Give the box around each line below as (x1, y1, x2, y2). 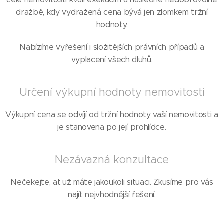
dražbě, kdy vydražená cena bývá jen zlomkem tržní (16, 7, 208, 17)
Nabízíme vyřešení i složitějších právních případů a (19, 42, 204, 52)
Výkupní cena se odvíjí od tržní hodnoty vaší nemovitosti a (5, 110, 218, 119)
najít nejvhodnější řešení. (68, 190, 156, 199)
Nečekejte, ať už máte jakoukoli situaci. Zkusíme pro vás (10, 177, 213, 187)
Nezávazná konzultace (55, 153, 169, 166)
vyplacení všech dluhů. (71, 55, 153, 64)
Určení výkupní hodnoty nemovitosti (19, 85, 205, 99)
